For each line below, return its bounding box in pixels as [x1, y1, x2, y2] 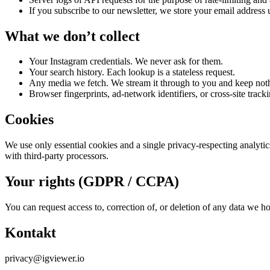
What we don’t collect [5, 28, 140, 44]
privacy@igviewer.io [5, 253, 84, 263]
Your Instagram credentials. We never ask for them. [29, 56, 223, 67]
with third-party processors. [5, 151, 108, 162]
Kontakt [5, 224, 56, 240]
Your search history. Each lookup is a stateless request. [29, 67, 235, 78]
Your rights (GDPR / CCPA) [5, 174, 179, 190]
